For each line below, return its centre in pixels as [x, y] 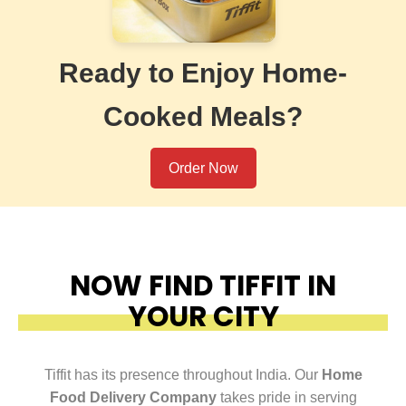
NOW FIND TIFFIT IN [203, 285]
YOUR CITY [203, 316]
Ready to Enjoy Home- [203, 72]
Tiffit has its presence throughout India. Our [183, 374]
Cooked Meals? [203, 116]
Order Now [203, 168]
